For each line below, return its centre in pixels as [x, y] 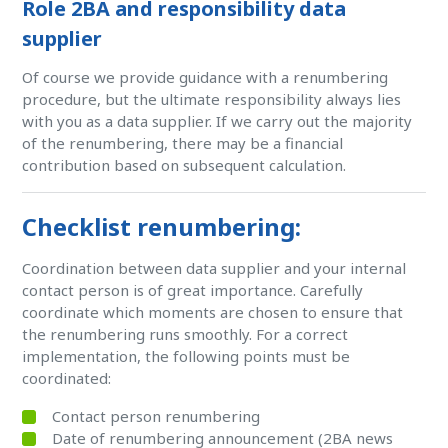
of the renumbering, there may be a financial [183, 143]
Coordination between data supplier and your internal [214, 268]
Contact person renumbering [156, 416]
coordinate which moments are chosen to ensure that [213, 312]
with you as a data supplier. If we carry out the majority [217, 121]
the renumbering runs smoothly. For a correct [185, 334]
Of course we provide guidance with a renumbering [205, 77]
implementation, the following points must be [186, 356]
